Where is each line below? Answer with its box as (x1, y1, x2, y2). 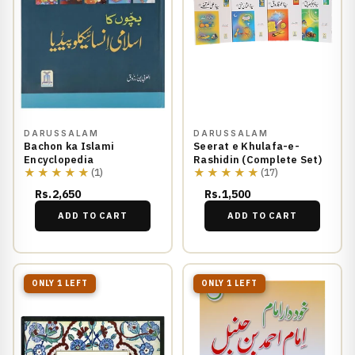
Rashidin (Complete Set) (193, 152, 322, 166)
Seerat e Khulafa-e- (193, 139, 300, 153)
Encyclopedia (24, 152, 94, 166)
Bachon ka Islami (24, 139, 115, 153)
